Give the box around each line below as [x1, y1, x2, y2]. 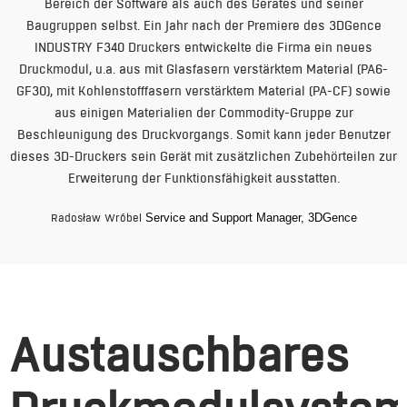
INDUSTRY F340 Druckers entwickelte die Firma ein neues [35, 39, 372, 55]
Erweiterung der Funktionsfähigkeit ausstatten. [67, 170, 340, 186]
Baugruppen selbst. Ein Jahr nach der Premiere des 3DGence [25, 17, 382, 34]
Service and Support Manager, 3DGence [144, 211, 357, 224]
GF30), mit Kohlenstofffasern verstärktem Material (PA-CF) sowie [16, 83, 391, 99]
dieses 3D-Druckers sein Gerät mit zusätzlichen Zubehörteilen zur [10, 148, 397, 164]
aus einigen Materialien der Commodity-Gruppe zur [54, 104, 353, 121]
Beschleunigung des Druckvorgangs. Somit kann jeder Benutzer [16, 126, 391, 143]
